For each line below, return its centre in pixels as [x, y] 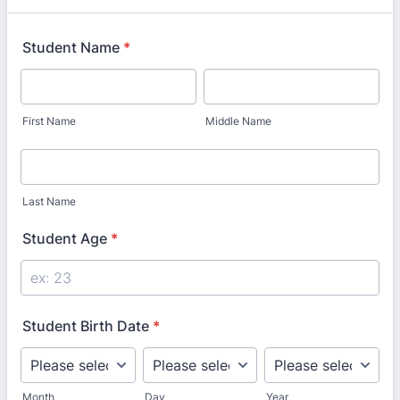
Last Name [49, 201]
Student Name [71, 47]
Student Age [65, 238]
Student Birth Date [86, 326]
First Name [49, 121]
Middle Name [238, 121]
